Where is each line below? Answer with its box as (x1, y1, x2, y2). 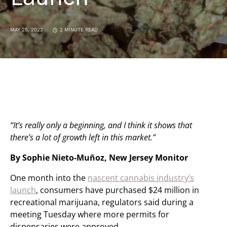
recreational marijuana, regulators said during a (10, 197, 194, 208)
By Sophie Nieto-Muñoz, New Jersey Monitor (10, 152, 188, 163)
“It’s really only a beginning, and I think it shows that (10, 120, 192, 131)
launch (10, 184, 36, 196)
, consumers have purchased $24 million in (36, 184, 199, 196)
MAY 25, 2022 (10, 27, 43, 33)
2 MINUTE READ (60, 27, 98, 33)
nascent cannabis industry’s (88, 172, 194, 183)
